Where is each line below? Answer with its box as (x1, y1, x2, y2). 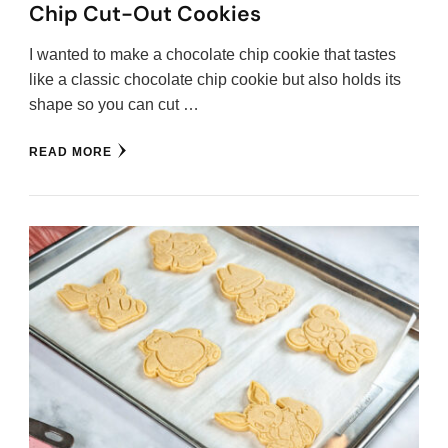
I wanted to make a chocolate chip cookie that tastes (29, 46, 396, 64)
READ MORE (29, 145, 112, 160)
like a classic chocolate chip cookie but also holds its (29, 71, 401, 89)
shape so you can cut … (29, 96, 199, 114)
